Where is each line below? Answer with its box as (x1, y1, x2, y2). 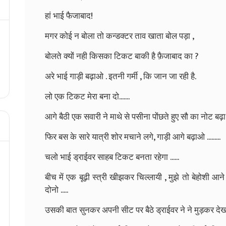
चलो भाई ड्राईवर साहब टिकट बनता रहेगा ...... (45, 150, 179, 164)
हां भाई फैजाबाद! (45, 9, 93, 23)
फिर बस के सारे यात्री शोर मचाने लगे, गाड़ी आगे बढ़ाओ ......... (45, 130, 220, 144)
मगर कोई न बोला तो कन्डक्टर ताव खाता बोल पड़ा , (45, 29, 194, 43)
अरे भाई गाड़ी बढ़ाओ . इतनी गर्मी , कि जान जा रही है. (45, 69, 196, 84)
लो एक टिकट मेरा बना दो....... (45, 89, 130, 104)
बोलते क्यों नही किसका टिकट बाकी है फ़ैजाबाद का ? (45, 49, 199, 64)
